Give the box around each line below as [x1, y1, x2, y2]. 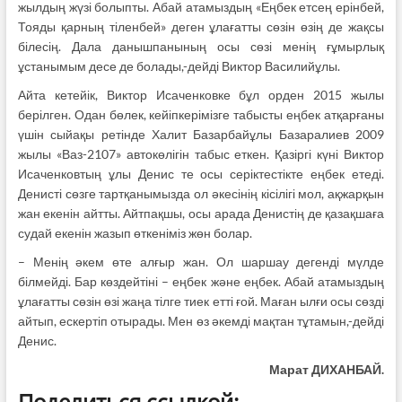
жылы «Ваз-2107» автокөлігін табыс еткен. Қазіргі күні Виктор [17, 146, 385, 162]
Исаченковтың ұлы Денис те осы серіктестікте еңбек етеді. [17, 166, 385, 182]
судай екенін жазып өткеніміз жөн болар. [17, 225, 252, 241]
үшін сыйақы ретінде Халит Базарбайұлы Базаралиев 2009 [17, 127, 385, 143]
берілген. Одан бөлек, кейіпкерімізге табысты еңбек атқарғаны [17, 107, 385, 123]
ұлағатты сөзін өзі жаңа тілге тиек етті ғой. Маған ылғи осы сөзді [17, 293, 385, 310]
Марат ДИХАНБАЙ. [269, 362, 385, 378]
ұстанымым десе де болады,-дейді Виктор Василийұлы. [17, 58, 340, 74]
